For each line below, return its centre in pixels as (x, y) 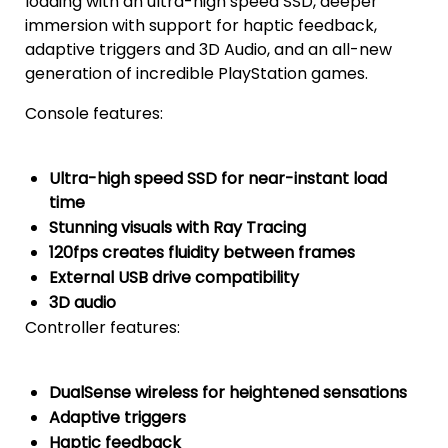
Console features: (94, 114)
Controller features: (102, 328)
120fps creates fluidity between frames (202, 253)
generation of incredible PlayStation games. (196, 74)
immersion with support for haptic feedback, (201, 26)
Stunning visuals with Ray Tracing (177, 228)
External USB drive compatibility (174, 278)
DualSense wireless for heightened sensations (228, 393)
